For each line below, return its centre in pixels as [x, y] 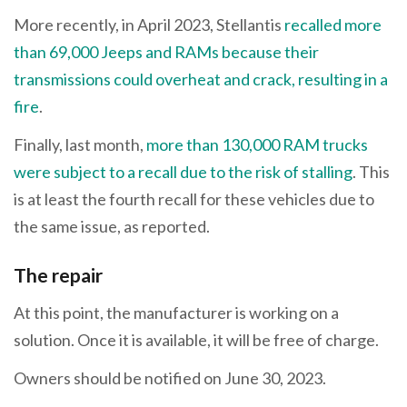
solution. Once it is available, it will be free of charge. [198, 340]
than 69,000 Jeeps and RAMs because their [166, 52]
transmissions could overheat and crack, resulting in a [201, 79]
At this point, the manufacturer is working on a [176, 313]
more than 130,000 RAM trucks [257, 144]
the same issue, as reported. [112, 226]
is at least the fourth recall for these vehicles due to [194, 199]
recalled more [333, 25]
